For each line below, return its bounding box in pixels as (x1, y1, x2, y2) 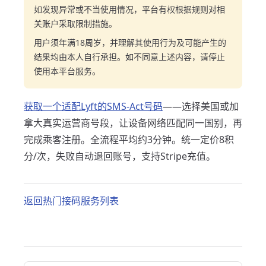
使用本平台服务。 (34, 65, 100, 77)
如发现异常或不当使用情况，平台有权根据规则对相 (34, 4, 225, 15)
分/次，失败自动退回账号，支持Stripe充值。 (24, 150, 216, 163)
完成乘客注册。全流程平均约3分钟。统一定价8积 (24, 133, 234, 146)
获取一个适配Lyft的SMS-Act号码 (24, 100, 163, 113)
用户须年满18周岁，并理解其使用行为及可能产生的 (34, 37, 226, 48)
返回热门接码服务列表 (24, 194, 119, 207)
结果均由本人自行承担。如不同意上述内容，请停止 (34, 51, 225, 62)
